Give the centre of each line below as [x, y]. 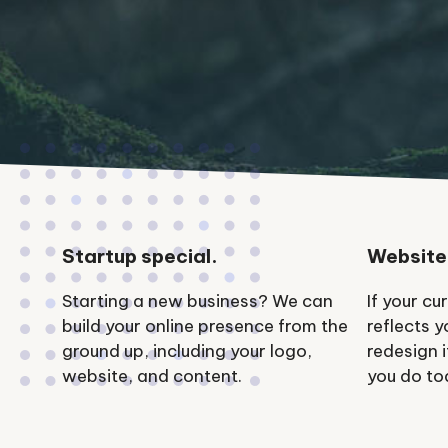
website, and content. [152, 376]
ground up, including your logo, [187, 351]
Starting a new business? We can [197, 301]
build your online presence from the [205, 326]
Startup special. [139, 256]
